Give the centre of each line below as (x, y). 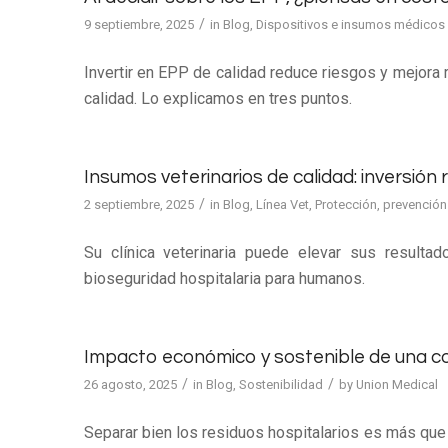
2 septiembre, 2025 (138, 205)
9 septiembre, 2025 (138, 24)
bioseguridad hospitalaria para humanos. (224, 278)
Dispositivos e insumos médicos (350, 24)
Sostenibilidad (280, 385)
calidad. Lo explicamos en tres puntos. (217, 98)
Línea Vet (282, 205)
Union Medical (396, 385)
